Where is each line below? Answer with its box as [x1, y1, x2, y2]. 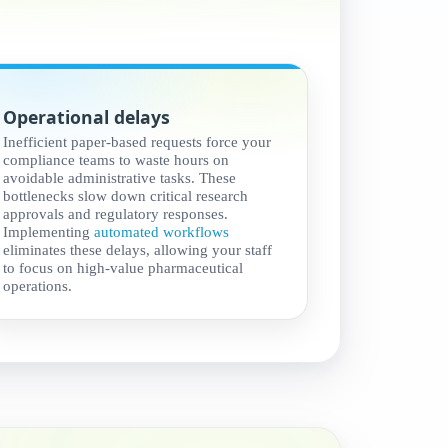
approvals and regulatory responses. [3, 205, 229, 223]
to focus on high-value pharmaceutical [3, 259, 244, 277]
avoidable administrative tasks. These [3, 169, 237, 187]
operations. [3, 277, 73, 295]
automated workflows [94, 223, 230, 241]
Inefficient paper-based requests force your [3, 133, 272, 151]
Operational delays [3, 105, 171, 130]
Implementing [3, 223, 95, 241]
